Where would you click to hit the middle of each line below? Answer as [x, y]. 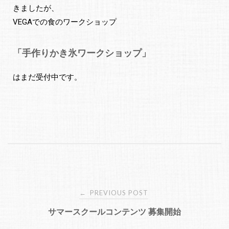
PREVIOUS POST [118, 192]
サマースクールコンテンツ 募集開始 [114, 211]
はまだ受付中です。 [47, 77]
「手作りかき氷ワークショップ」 [82, 53]
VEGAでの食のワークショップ [65, 22]
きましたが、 [36, 8]
